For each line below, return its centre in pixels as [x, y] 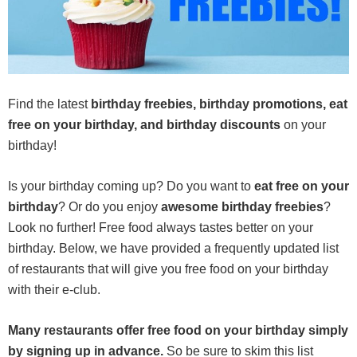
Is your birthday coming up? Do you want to [131, 186]
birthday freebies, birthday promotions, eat [219, 104]
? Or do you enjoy [110, 206]
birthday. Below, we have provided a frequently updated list [173, 248]
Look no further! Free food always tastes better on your [161, 227]
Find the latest [49, 104]
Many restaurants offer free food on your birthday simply [178, 330]
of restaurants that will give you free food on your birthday [168, 269]
